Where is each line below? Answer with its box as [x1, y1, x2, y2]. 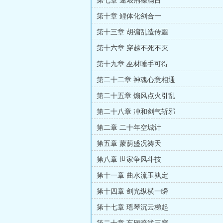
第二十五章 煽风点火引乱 [97, 92, 175, 100]
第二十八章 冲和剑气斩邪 [97, 108, 175, 115]
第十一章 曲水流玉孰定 [97, 172, 168, 179]
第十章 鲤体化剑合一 [97, 12, 161, 20]
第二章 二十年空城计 [97, 124, 161, 131]
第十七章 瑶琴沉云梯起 [97, 204, 168, 211]
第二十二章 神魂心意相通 [97, 76, 175, 84]
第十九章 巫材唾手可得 [97, 60, 168, 68]
